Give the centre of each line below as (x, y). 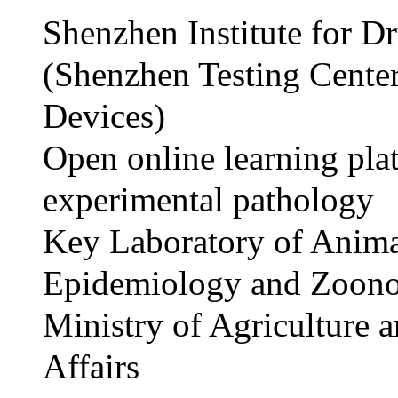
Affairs (91, 366)
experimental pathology (208, 199)
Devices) (104, 116)
